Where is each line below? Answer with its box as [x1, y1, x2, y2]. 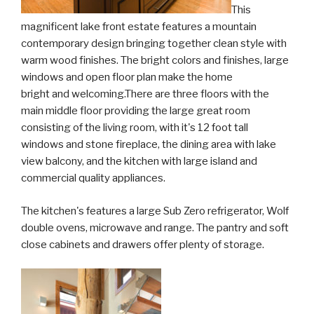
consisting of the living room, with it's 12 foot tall [21, 121, 248, 134]
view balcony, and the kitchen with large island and [21, 155, 257, 168]
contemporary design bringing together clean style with [21, 37, 287, 50]
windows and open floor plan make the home [21, 71, 233, 83]
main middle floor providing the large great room [21, 104, 250, 117]
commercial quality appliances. [21, 172, 165, 184]
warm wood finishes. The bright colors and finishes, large [21, 54, 289, 67]
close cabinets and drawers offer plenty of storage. [21, 238, 264, 251]
